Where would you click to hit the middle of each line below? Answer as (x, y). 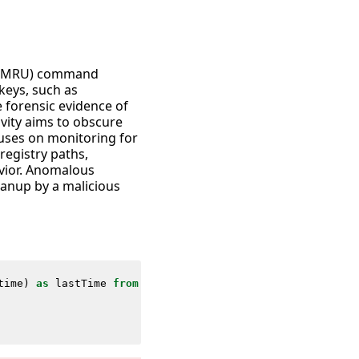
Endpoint (234, 283)
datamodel (173, 283)
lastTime (81, 283)
